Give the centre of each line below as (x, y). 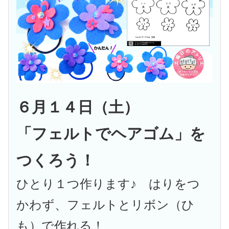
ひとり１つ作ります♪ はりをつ (108, 184)
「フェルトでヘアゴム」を (111, 133)
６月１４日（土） (78, 107)
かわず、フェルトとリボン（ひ (106, 205)
